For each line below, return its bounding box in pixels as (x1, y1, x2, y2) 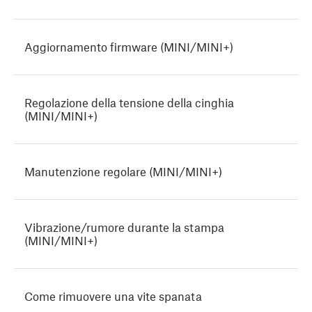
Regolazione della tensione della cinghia (24, 95, 234, 110)
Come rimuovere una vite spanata (24, 289, 202, 304)
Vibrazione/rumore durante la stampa (24, 220, 224, 235)
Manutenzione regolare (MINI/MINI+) (24, 164, 222, 179)
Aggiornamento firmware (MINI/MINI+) (24, 40, 233, 54)
